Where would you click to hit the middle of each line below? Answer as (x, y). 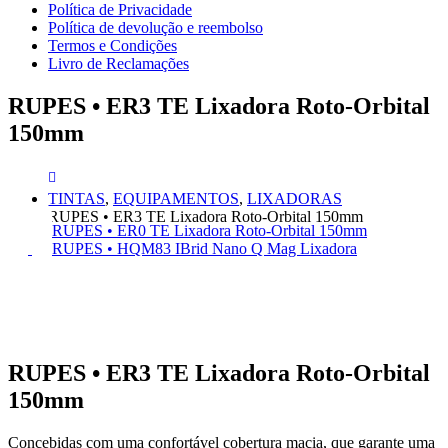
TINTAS (76, 198)
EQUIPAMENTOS (176, 198)
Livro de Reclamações (118, 63)
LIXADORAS (294, 198)
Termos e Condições (112, 45)
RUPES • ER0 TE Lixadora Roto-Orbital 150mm (209, 230)
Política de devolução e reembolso (155, 27)
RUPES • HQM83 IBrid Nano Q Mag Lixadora (204, 248)
